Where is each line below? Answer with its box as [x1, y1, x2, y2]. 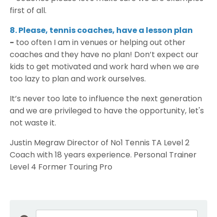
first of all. [10, 5, 46, 16]
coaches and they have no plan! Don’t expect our [10, 49, 199, 61]
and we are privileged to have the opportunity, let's [10, 105, 204, 117]
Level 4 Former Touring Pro [10, 161, 112, 173]
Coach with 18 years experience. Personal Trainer [10, 149, 197, 161]
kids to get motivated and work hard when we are [10, 61, 199, 73]
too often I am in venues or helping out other [14, 37, 186, 48]
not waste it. [10, 117, 56, 129]
